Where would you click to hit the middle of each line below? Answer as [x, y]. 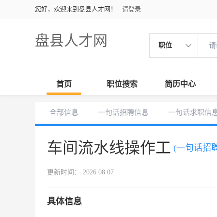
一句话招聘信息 [123, 112]
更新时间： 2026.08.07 [80, 172]
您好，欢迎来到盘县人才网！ [76, 9]
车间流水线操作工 [109, 148]
